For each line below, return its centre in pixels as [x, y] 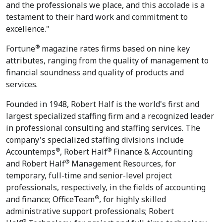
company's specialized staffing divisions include [95, 140]
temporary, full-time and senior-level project [89, 175]
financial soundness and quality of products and [95, 72]
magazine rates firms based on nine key [115, 49]
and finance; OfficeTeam [50, 199]
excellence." [28, 29]
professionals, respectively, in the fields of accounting [106, 187]
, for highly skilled [133, 199]
